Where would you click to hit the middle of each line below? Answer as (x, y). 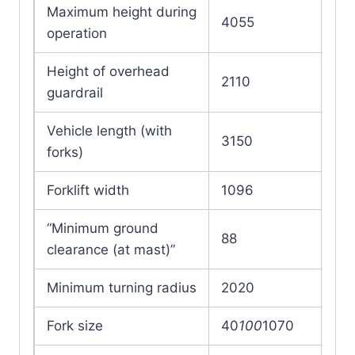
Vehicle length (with (109, 131)
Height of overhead (108, 72)
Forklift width (88, 191)
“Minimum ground (103, 229)
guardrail (75, 93)
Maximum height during (122, 12)
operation (77, 34)
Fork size (75, 326)
